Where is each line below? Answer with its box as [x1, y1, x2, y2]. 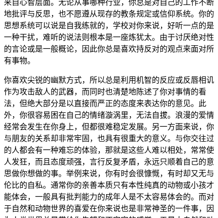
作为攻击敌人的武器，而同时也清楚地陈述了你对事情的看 [4, 87, 206, 96]
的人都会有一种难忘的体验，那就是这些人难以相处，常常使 [4, 145, 214, 154]
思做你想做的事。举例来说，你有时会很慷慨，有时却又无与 [4, 169, 214, 178]
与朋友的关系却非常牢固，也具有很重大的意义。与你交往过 [4, 134, 214, 143]
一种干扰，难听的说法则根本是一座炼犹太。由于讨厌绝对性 [4, 33, 214, 41]
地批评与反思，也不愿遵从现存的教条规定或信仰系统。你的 [4, 9, 214, 18]
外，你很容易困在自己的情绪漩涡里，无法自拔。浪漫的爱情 [4, 110, 214, 119]
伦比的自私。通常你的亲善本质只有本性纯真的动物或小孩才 [4, 181, 214, 189]
